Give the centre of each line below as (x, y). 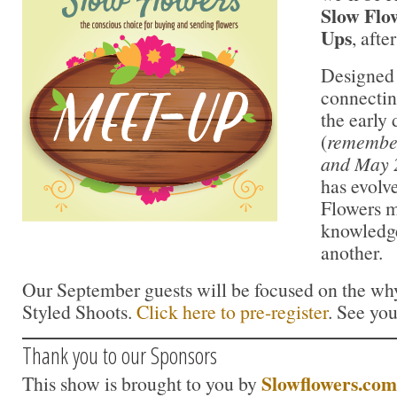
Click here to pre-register (232, 311)
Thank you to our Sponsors (120, 355)
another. (352, 253)
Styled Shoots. (79, 311)
